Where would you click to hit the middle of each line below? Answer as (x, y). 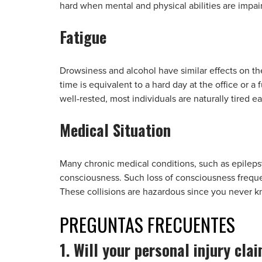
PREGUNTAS (104, 224)
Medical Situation (115, 130)
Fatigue (83, 37)
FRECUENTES (191, 224)
